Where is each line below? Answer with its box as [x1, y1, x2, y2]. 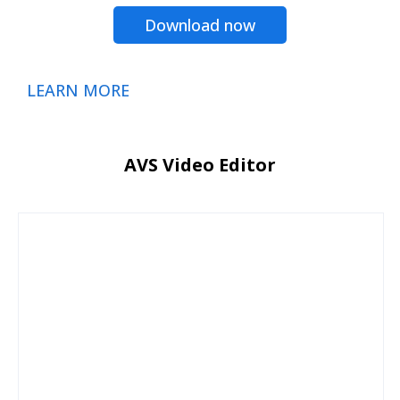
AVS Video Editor [124, 152, 276, 177]
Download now [145, 13, 255, 36]
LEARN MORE [27, 79, 129, 101]
